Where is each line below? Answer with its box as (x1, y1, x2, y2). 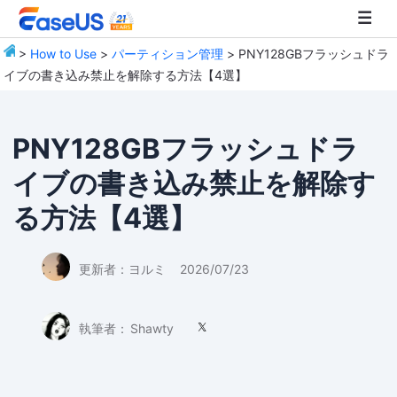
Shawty (129, 320, 174, 336)
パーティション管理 (112, 45, 224, 61)
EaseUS (15, 84, 60, 100)
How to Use (30, 45, 97, 61)
